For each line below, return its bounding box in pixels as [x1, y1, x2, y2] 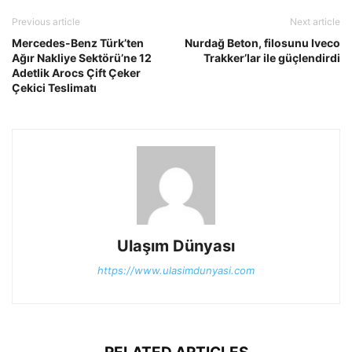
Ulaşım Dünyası [117, 236, 235, 255]
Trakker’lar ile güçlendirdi [203, 50, 340, 64]
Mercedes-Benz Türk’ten [12, 35, 144, 49]
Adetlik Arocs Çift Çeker [12, 65, 141, 79]
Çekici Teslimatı [12, 80, 97, 94]
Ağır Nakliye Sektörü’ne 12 [12, 50, 152, 64]
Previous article [12, 15, 80, 27]
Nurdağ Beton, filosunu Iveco [185, 35, 340, 49]
